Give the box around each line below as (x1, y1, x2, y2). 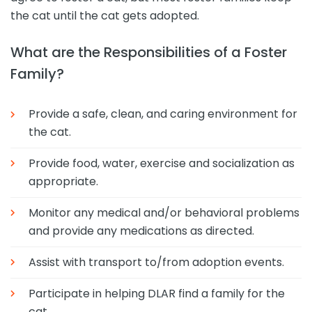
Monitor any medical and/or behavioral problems (29, 204, 300, 221)
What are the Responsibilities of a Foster (10, 42, 287, 63)
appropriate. (29, 173, 99, 190)
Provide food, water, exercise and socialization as (29, 155, 295, 172)
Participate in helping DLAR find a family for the (29, 285, 286, 302)
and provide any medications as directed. (29, 222, 255, 239)
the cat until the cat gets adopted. (10, 8, 199, 24)
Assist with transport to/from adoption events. (29, 253, 285, 270)
